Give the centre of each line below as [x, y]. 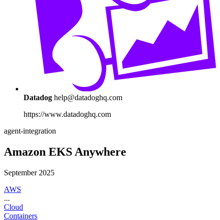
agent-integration [30, 131]
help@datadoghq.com [88, 98]
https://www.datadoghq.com [67, 114]
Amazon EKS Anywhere [65, 151]
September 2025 [29, 172]
